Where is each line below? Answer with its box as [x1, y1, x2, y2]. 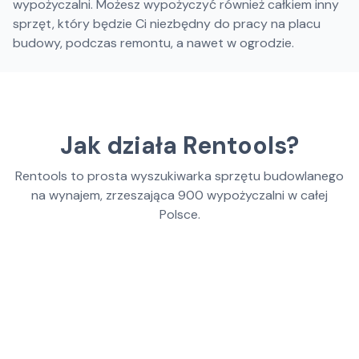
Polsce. [159, 206, 200, 223]
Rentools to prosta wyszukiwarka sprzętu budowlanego [15, 167, 344, 184]
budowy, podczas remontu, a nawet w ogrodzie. [13, 34, 294, 51]
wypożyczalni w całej [207, 187, 328, 204]
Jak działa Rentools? [60, 130, 299, 161]
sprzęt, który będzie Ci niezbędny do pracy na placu [13, 15, 321, 32]
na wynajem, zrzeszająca [31, 187, 178, 204]
